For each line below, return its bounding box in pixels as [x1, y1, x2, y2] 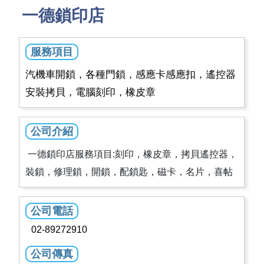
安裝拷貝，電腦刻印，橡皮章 [25, 87, 156, 98]
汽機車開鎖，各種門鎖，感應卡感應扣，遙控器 [25, 69, 236, 81]
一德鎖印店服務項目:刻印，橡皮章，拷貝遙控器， [25, 149, 238, 160]
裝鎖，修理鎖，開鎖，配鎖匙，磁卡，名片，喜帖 [25, 167, 233, 177]
